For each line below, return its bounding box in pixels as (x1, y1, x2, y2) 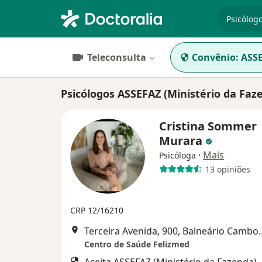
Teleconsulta (87, 51, 146, 64)
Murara (159, 133, 205, 149)
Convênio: (192, 51, 239, 64)
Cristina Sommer (159, 118, 257, 134)
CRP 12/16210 (70, 205, 123, 216)
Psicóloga (159, 150, 196, 161)
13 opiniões (205, 163, 250, 175)
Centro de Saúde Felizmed (84, 239, 189, 250)
